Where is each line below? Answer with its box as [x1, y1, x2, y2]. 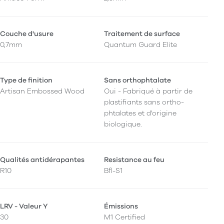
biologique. [104, 119, 142, 129]
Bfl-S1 [104, 165, 122, 175]
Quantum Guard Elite [104, 39, 177, 49]
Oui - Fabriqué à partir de [104, 86, 192, 96]
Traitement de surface [104, 28, 180, 38]
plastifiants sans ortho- [104, 97, 184, 107]
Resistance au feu [104, 154, 164, 164]
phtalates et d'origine [104, 108, 176, 118]
